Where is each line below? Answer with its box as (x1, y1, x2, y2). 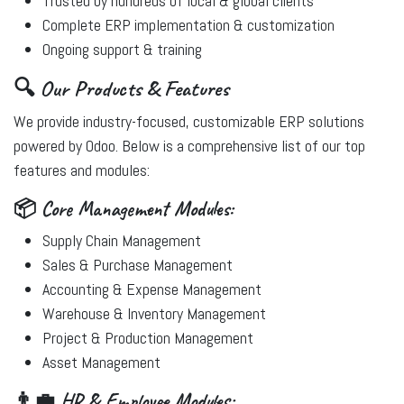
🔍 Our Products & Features (14, 75, 229, 102)
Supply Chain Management (42, 230, 201, 251)
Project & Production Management (42, 327, 253, 348)
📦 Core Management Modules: (14, 196, 234, 222)
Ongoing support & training (42, 39, 202, 60)
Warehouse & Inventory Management (42, 303, 266, 324)
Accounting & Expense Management (42, 279, 262, 299)
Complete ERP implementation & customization (42, 14, 335, 35)
